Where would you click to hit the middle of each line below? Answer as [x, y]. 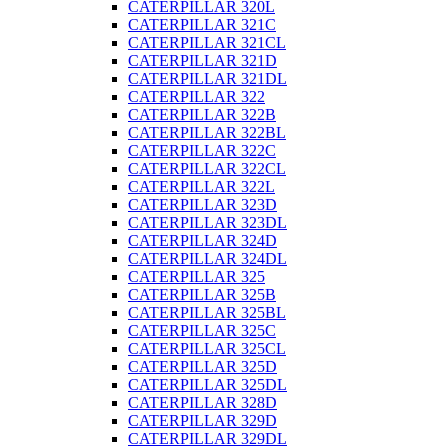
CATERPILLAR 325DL [207, 384]
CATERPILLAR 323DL [207, 222]
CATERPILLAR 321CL [207, 42]
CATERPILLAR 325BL [207, 312]
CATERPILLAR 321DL [207, 78]
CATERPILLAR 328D [202, 402]
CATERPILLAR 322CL [207, 168]
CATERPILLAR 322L [201, 186]
